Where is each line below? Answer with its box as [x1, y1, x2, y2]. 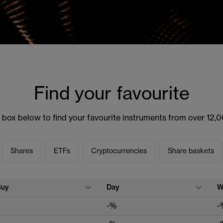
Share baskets [168, 147, 214, 155]
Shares [10, 147, 33, 155]
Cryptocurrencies [91, 147, 147, 155]
